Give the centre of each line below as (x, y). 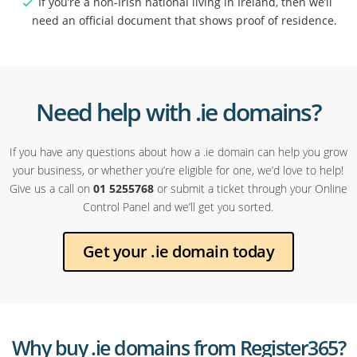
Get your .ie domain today (178, 252)
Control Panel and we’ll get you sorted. (178, 207)
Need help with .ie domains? (178, 112)
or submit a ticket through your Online (250, 189)
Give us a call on (51, 189)
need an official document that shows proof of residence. (185, 21)
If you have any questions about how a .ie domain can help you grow (178, 152)
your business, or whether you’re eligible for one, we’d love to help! (178, 171)
